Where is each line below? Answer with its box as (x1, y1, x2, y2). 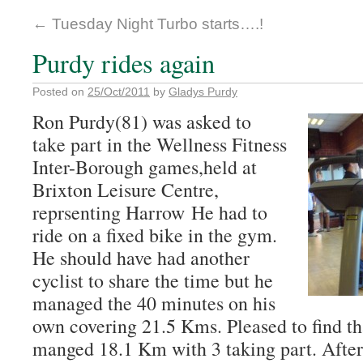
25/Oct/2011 (88, 85, 150, 98)
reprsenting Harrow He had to (32, 199, 267, 225)
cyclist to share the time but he (32, 267, 273, 293)
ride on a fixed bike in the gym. (32, 222, 277, 248)
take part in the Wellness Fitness (32, 131, 287, 157)
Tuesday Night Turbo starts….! (48, 15, 263, 32)
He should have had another (32, 245, 250, 271)
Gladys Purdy (169, 85, 237, 98)
